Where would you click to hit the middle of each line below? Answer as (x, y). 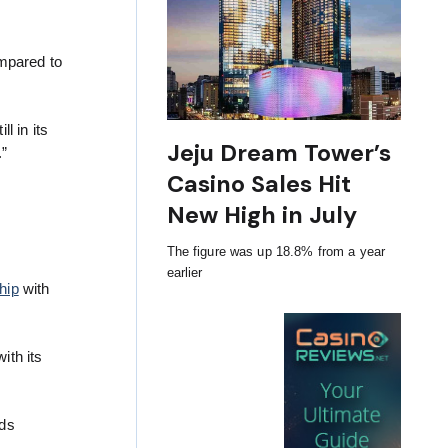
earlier (184, 273)
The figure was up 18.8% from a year (276, 252)
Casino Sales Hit (258, 184)
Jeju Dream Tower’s (278, 153)
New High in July (261, 215)
